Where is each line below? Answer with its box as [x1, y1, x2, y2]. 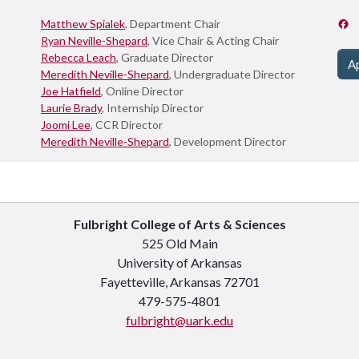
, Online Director [101, 84, 184, 98]
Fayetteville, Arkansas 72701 [99, 274, 260, 289]
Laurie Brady [41, 101, 102, 115]
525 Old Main [141, 236, 218, 251]
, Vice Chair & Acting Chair [147, 34, 279, 47]
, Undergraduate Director [169, 67, 295, 81]
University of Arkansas [117, 255, 242, 270]
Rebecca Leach [41, 50, 116, 64]
